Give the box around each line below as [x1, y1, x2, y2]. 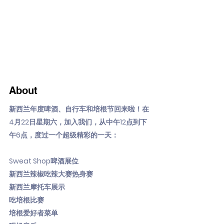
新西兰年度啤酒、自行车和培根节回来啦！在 [9, 104, 149, 114]
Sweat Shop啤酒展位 [9, 156, 78, 166]
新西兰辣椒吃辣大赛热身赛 [9, 169, 93, 179]
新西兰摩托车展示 [9, 182, 65, 192]
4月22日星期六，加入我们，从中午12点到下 [9, 117, 147, 127]
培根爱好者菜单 [9, 208, 58, 218]
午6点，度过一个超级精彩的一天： [9, 130, 118, 140]
